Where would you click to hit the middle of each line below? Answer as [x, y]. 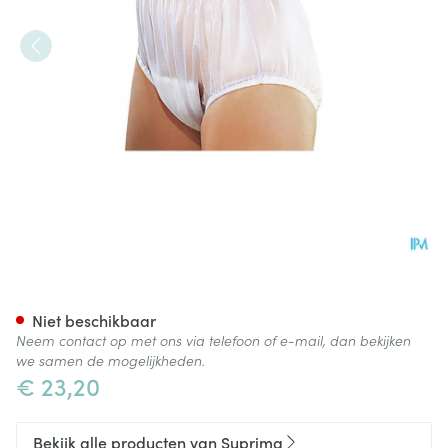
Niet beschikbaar [94, 320]
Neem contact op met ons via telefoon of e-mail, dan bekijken [213, 340]
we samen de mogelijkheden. [110, 360]
